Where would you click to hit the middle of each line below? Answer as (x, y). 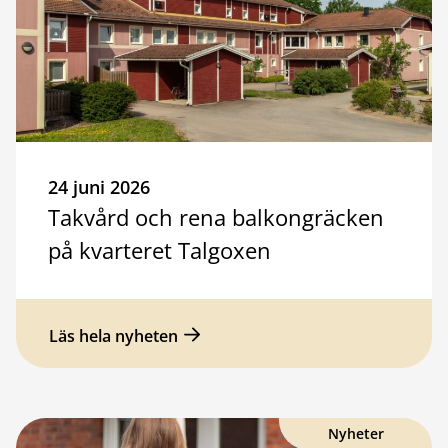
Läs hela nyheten (113, 335)
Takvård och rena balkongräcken (216, 216)
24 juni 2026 (99, 186)
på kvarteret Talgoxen (159, 249)
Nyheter (356, 433)
